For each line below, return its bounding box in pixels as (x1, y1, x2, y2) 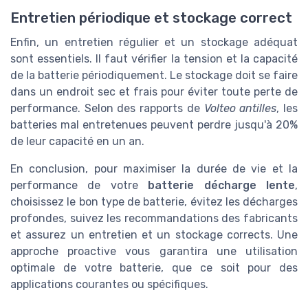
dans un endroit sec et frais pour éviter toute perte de (10, 85, 298, 98)
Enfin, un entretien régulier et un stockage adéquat (10, 35, 298, 49)
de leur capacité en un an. (10, 134, 144, 148)
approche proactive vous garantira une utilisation (10, 244, 298, 258)
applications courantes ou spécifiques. (10, 277, 208, 291)
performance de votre (10, 178, 148, 192)
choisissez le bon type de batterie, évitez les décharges (10, 195, 298, 208)
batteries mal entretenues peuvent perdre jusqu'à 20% (10, 118, 298, 131)
